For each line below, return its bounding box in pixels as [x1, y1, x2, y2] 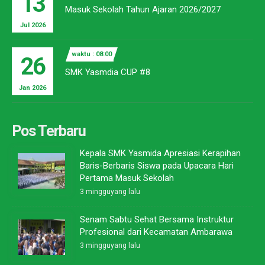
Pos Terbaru [12, 122, 86, 140]
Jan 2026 [19, 84, 46, 92]
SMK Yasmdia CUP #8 [65, 67, 150, 78]
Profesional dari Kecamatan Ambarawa [80, 227, 232, 238]
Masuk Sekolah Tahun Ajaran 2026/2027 [65, 4, 221, 15]
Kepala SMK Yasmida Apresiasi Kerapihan [80, 148, 241, 159]
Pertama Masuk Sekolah [80, 173, 174, 184]
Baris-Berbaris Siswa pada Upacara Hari [80, 160, 234, 172]
